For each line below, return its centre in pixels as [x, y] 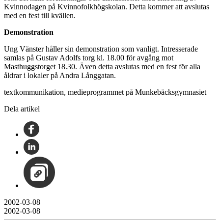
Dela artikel [22, 109]
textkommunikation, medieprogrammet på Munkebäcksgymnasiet [105, 92]
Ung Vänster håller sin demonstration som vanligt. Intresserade [101, 49]
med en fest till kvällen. [40, 15]
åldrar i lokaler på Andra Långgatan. [60, 75]
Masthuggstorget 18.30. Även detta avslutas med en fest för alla [102, 66]
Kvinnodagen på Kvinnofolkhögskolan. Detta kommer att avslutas [107, 6]
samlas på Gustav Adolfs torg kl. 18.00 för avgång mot [89, 57]
